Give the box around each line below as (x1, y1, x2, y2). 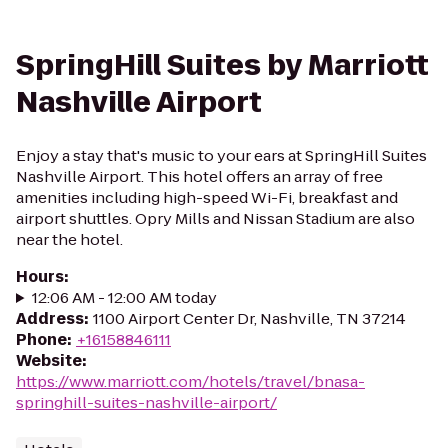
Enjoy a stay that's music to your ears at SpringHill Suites (16, 145, 427, 166)
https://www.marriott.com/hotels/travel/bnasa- (16, 371, 365, 392)
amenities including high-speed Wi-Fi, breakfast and (16, 187, 398, 208)
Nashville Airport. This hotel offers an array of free (16, 166, 383, 187)
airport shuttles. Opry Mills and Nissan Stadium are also (16, 208, 415, 229)
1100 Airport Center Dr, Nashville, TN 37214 (93, 308, 406, 329)
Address (16, 308, 84, 329)
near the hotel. (16, 229, 123, 250)
